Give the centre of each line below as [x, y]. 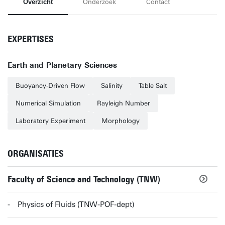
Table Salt [153, 86]
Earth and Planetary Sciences [62, 65]
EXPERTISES [31, 39]
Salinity [112, 86]
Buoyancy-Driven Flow [50, 86]
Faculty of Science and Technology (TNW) [84, 179]
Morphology [121, 121]
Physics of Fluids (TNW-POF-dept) [76, 204]
